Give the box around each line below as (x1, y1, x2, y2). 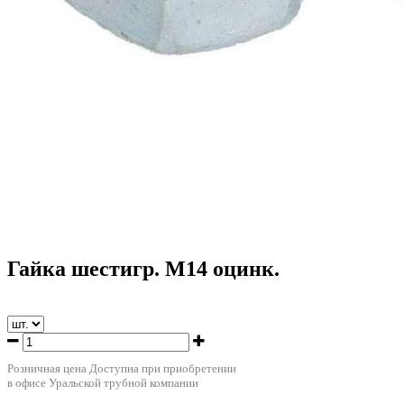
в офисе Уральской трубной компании (7, 375, 198, 390)
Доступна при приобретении (89, 361, 236, 375)
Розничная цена (7, 361, 89, 375)
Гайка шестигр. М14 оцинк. (7, 256, 280, 280)
